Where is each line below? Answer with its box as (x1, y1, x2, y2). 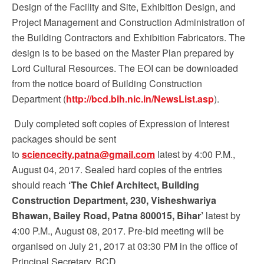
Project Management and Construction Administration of (12, 15, 245, 29)
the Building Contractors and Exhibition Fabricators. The (12, 31, 245, 44)
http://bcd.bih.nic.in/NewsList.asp (66, 92, 214, 105)
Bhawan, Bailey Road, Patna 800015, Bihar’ (12, 209, 203, 222)
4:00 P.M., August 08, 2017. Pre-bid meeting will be (12, 224, 224, 237)
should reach (12, 178, 68, 192)
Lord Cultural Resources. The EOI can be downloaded (12, 61, 238, 75)
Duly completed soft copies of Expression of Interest (12, 117, 229, 130)
